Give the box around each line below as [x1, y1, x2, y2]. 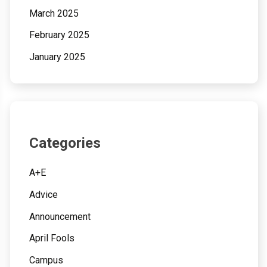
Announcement [29, 210, 91, 222]
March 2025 [29, 7, 79, 19]
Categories [29, 135, 101, 152]
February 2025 [29, 29, 89, 41]
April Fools [29, 232, 74, 244]
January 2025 [29, 51, 85, 63]
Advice [29, 188, 58, 200]
